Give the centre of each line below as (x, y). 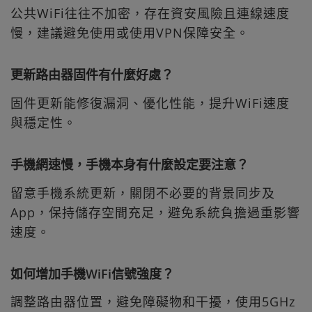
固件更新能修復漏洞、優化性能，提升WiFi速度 (150, 103)
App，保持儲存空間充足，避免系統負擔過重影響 (155, 212)
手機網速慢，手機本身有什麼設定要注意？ (130, 164)
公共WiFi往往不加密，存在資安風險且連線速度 (150, 14)
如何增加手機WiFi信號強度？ (92, 273)
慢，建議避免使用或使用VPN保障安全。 (130, 33)
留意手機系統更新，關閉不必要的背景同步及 (143, 193)
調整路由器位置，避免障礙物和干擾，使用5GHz (153, 302)
